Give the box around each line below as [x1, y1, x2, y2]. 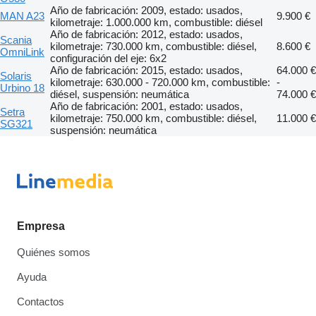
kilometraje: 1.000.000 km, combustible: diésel [50, 16, 262, 28]
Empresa [17, 220, 65, 232]
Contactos [17, 296, 64, 308]
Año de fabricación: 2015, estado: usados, [50, 63, 243, 76]
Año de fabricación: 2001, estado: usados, [50, 99, 243, 112]
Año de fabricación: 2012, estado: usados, [50, 28, 243, 40]
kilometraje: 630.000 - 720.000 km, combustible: [50, 75, 270, 88]
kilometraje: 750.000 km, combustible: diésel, [50, 111, 257, 124]
